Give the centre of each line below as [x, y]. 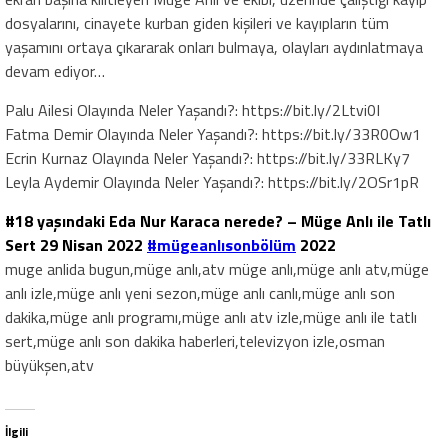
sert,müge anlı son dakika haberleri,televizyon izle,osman [195, 341]
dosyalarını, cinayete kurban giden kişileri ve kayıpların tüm [197, 23]
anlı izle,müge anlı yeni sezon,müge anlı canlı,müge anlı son [200, 293]
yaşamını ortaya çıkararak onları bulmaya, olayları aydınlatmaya [214, 47]
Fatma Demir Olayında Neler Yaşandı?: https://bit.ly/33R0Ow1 [213, 134]
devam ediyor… [55, 71]
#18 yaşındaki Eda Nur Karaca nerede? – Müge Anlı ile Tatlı [218, 221]
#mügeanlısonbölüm [221, 245]
